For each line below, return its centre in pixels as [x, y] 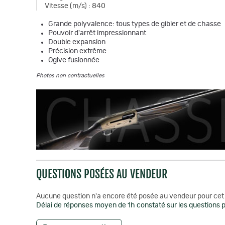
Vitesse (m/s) [66, 6]
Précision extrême [77, 51]
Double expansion [77, 42]
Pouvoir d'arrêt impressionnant [97, 33]
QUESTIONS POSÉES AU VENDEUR [102, 174]
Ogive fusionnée [74, 60]
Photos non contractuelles [70, 76]
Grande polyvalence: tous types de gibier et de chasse [135, 24]
